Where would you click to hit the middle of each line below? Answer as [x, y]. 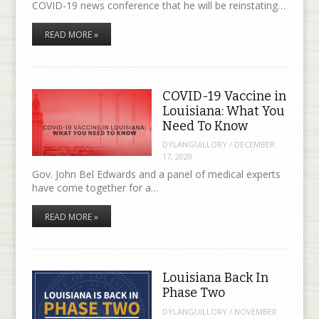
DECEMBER [254, 145]
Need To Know [205, 126]
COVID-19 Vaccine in [224, 96]
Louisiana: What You [223, 111]
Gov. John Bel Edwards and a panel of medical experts [156, 174]
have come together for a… [95, 187]
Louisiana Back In [215, 277]
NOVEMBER [255, 311]
